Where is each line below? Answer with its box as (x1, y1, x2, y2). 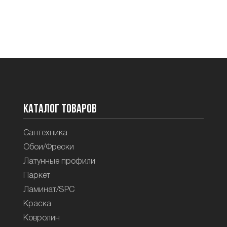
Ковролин (23, 215, 60, 222)
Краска (23, 201, 51, 208)
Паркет (23, 172, 50, 180)
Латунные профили (23, 158, 95, 166)
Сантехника (23, 130, 67, 137)
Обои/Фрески (23, 144, 74, 152)
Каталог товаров (23, 103, 97, 116)
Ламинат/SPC (23, 186, 74, 194)
